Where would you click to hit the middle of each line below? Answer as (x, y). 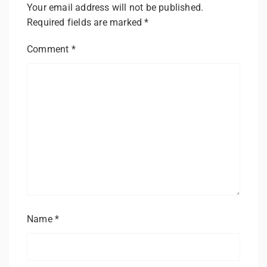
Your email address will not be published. (115, 7)
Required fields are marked (86, 22)
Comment (49, 49)
